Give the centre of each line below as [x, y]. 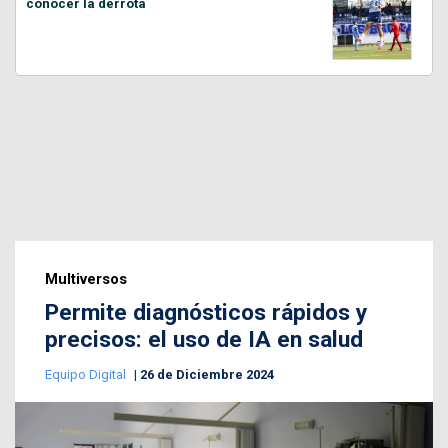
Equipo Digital [87, 374]
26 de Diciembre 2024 [207, 374]
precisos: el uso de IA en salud [204, 339]
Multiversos [86, 278]
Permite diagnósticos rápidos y [206, 312]
